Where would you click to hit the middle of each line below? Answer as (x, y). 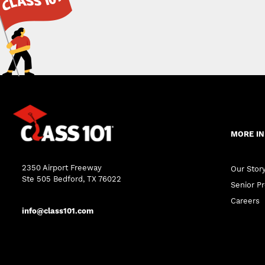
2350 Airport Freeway (62, 167)
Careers (245, 201)
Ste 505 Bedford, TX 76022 (72, 179)
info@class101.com (58, 211)
